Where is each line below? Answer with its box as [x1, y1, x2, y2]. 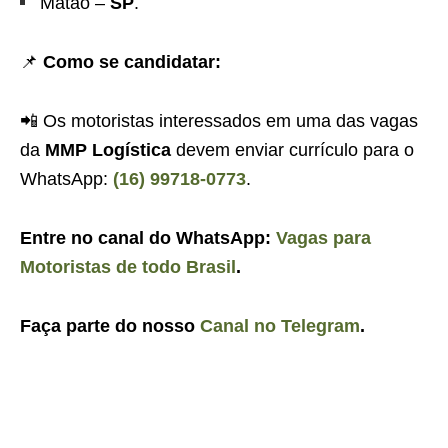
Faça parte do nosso [20, 315, 200, 336]
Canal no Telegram [200, 315, 360, 336]
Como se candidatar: [43, 51, 221, 72]
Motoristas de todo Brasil [20, 256, 236, 277]
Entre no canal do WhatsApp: [20, 227, 276, 248]
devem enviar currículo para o [176, 139, 414, 160]
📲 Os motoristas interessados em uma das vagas [20, 110, 418, 131]
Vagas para [276, 227, 371, 248]
